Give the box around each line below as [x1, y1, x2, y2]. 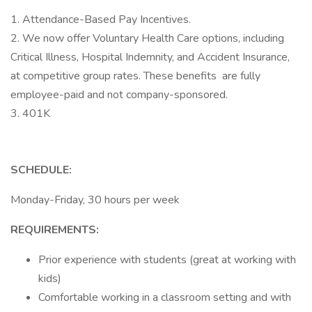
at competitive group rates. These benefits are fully [10, 68, 260, 84]
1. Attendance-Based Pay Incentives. [10, 12, 191, 27]
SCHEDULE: [10, 162, 72, 178]
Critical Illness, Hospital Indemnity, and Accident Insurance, [10, 49, 290, 65]
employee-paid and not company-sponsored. [10, 87, 228, 102]
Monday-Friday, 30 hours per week [10, 192, 180, 208]
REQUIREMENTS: [10, 222, 99, 237]
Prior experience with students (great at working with [38, 252, 296, 267]
